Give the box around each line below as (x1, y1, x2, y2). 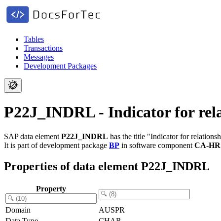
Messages (24, 53, 54, 61)
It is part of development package (4, 141, 109, 149)
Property (36, 184, 66, 193)
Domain (5, 205, 31, 214)
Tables (24, 35, 44, 43)
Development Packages (24, 62, 97, 70)
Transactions (24, 44, 63, 52)
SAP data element (4, 132, 61, 141)
